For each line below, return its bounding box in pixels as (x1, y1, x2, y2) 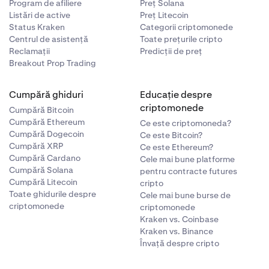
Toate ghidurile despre (8, 189, 96, 199)
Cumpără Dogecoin (8, 128, 84, 139)
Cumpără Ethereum (8, 116, 85, 127)
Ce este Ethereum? (140, 142, 214, 153)
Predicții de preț (140, 46, 203, 56)
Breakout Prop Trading (8, 58, 96, 68)
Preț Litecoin (140, 10, 189, 20)
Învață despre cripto (140, 238, 220, 249)
